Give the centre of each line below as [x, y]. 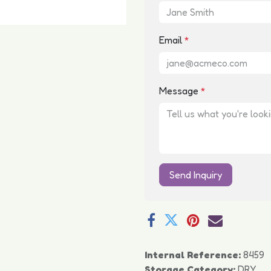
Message [180, 91]
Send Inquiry [196, 175]
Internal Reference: [194, 255]
